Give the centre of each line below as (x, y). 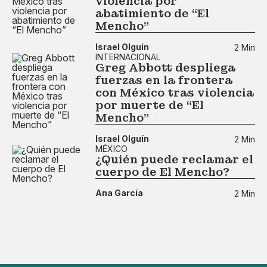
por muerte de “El (150, 105)
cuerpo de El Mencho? (162, 172)
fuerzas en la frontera (164, 80)
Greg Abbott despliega (165, 67)
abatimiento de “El (152, 13)
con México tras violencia (175, 92)
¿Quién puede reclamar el (174, 159)
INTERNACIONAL (128, 57)
